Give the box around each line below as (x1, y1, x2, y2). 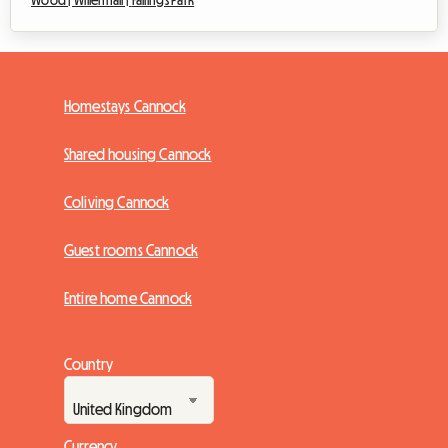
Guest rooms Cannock (64, 263, 199, 280)
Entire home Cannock (64, 311, 193, 328)
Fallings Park (131, 14, 195, 29)
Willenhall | (73, 14, 132, 29)
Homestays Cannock (64, 119, 186, 136)
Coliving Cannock (64, 215, 170, 232)
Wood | (31, 14, 74, 29)
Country (64, 377, 114, 394)
